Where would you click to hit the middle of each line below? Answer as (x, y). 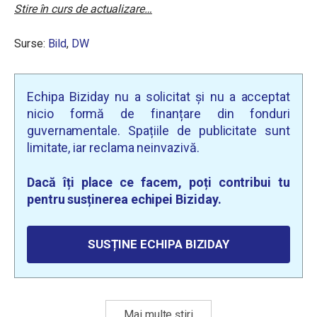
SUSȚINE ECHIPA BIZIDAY (158, 244)
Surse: (31, 44)
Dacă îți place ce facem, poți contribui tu (158, 183)
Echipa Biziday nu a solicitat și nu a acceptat (158, 97)
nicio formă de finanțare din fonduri (158, 114)
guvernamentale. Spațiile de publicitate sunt (158, 131)
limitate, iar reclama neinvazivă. (113, 148)
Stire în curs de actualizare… (83, 9)
